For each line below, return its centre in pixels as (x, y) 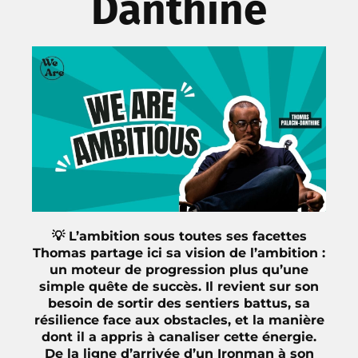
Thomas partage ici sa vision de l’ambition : (179, 253)
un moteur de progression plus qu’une (179, 269)
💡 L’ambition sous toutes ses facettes (179, 236)
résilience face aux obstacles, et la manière (179, 320)
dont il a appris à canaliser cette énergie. (179, 336)
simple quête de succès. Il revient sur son (179, 286)
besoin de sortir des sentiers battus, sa (179, 303)
